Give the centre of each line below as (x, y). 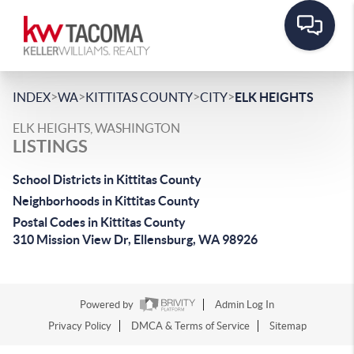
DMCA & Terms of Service (190, 326)
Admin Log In (245, 305)
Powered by (108, 305)
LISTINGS (50, 146)
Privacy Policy (79, 326)
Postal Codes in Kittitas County (99, 222)
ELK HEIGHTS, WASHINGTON (96, 128)
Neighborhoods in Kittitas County (106, 201)
